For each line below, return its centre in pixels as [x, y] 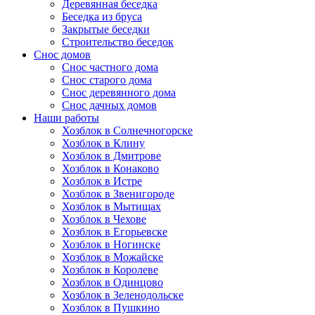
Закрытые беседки [106, 29]
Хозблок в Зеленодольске [123, 295]
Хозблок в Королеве [110, 270]
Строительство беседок [118, 42]
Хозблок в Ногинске [111, 244]
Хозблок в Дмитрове [111, 156]
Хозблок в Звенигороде [118, 194]
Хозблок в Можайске [112, 257]
